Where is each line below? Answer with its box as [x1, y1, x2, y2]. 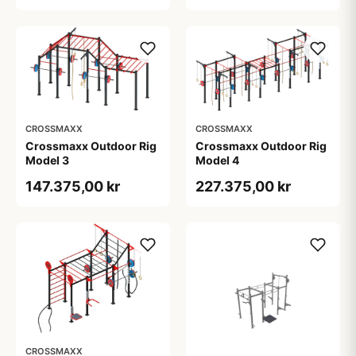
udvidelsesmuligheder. [25, 14, 150, 28]
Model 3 [25, 153, 69, 168]
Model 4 [195, 153, 239, 168]
